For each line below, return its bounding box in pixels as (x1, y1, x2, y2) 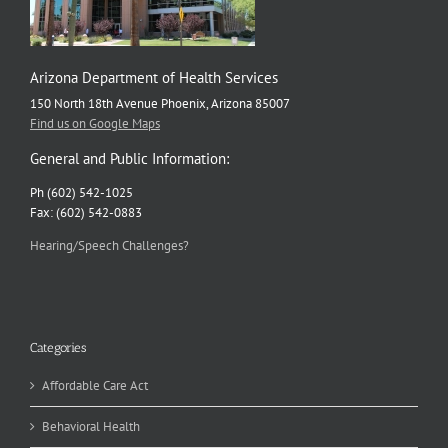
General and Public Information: (29, 149, 229, 168)
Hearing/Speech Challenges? (29, 237, 189, 254)
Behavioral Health (41, 417, 140, 435)
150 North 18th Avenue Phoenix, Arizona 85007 (29, 95, 290, 112)
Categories (29, 340, 86, 356)
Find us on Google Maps (29, 115, 160, 132)
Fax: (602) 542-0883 (29, 204, 142, 221)
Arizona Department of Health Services (29, 68, 278, 87)
